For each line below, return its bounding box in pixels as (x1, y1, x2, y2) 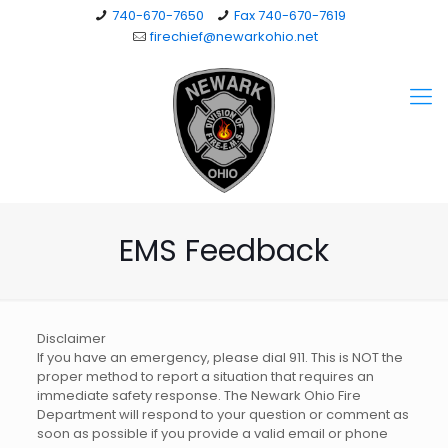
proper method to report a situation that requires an (36, 367, 374, 386)
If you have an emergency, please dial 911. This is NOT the (36, 348, 403, 367)
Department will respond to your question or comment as (36, 405, 409, 424)
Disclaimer (36, 329, 106, 348)
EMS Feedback (119, 230, 329, 272)
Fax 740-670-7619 (234, 6, 347, 25)
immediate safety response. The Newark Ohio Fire (36, 386, 361, 405)
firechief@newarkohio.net (150, 27, 319, 46)
